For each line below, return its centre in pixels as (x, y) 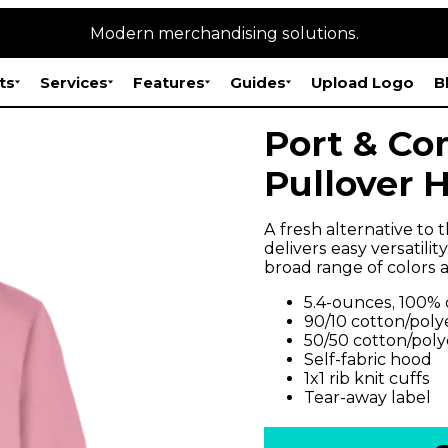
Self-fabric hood (368, 359)
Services (74, 82)
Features (169, 82)
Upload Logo (362, 82)
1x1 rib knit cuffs (367, 378)
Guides (258, 82)
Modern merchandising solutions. (224, 33)
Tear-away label (367, 397)
